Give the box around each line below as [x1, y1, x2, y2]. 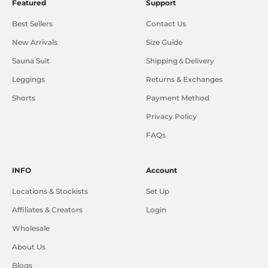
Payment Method [146, 93, 209, 103]
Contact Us [146, 19, 186, 29]
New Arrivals [12, 38, 57, 47]
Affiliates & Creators [12, 205, 83, 215]
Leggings [12, 75, 45, 84]
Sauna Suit [12, 56, 50, 66]
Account [146, 166, 177, 175]
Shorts [12, 93, 35, 103]
